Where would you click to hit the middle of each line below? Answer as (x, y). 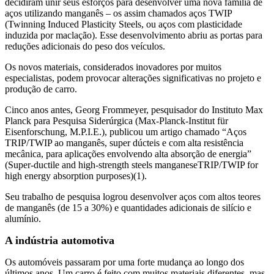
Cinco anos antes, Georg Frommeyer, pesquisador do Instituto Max (134, 109)
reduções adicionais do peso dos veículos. (85, 46)
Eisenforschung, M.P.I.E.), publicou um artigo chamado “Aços (126, 131)
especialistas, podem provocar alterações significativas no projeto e (133, 78)
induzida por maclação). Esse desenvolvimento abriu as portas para (134, 35)
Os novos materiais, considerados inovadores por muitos (113, 67)
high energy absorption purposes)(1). (76, 176)
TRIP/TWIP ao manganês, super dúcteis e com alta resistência (124, 143)
